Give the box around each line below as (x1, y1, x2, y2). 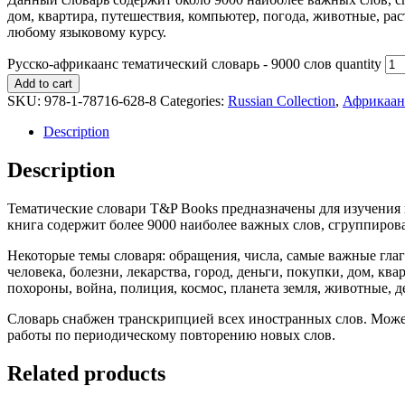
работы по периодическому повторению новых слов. (7, 326, 335, 343)
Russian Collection (228, 92, 335, 108)
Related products (7, 361, 165, 385)
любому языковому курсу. (7, 24, 166, 40)
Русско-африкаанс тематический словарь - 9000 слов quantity (7, 55, 381, 71)
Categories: (160, 92, 228, 108)
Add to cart (14, 76, 72, 90)
